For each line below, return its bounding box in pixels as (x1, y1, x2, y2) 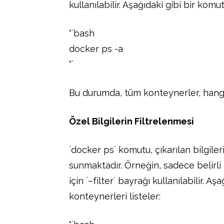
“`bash (69, 27, 94, 38)
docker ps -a (69, 43, 123, 54)
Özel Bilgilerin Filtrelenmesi (69, 115, 194, 126)
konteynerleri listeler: (69, 190, 160, 201)
